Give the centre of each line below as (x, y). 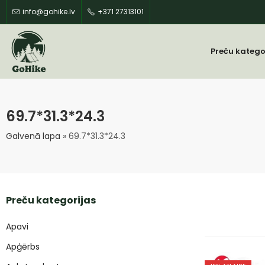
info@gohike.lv (49, 12)
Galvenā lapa (33, 136)
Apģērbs (23, 247)
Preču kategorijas (51, 200)
